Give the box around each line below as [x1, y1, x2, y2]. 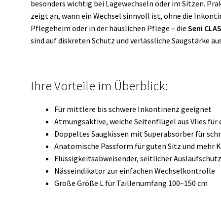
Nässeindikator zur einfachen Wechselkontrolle [54, 166, 216, 176]
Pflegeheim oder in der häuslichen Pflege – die [31, 23, 188, 34]
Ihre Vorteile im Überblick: [31, 78, 168, 94]
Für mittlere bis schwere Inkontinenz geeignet [54, 104, 212, 114]
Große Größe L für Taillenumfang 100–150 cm [54, 178, 208, 188]
